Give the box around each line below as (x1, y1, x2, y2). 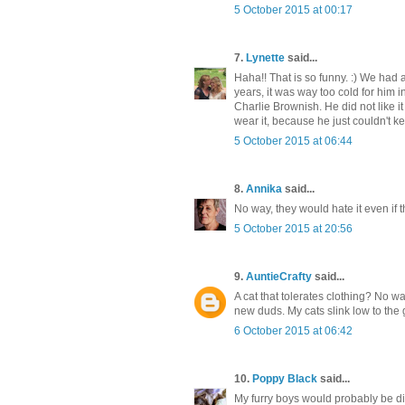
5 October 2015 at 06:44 (234, 134, 353, 147)
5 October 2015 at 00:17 (234, 3, 353, 16)
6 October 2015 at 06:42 (234, 324, 353, 337)
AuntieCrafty (246, 269, 312, 283)
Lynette (246, 51, 285, 64)
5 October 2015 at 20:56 (234, 221, 353, 235)
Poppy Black (252, 372, 317, 385)
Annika (246, 182, 282, 195)
